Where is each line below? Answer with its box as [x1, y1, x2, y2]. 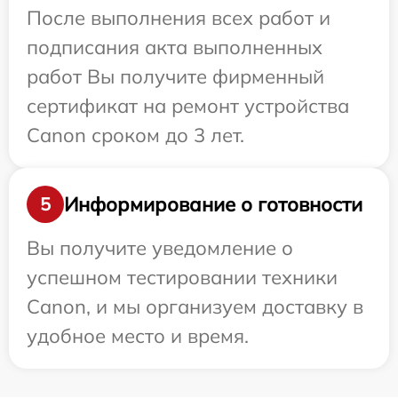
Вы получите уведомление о [27, 235, 293, 260]
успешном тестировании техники [27, 265, 338, 290]
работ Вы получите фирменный [27, 64, 324, 89]
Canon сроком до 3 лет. [27, 123, 244, 147]
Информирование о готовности [64, 191, 362, 217]
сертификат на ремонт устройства [27, 93, 349, 118]
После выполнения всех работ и [27, 5, 330, 30]
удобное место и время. [27, 323, 249, 348]
